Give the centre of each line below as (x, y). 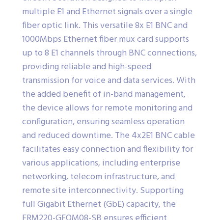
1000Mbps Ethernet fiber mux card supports (106, 40)
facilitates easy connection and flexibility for (108, 150)
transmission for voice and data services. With (109, 81)
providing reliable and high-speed (87, 67)
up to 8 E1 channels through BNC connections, (110, 54)
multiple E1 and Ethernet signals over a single (107, 12)
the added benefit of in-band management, (104, 95)
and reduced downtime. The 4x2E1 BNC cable (109, 136)
